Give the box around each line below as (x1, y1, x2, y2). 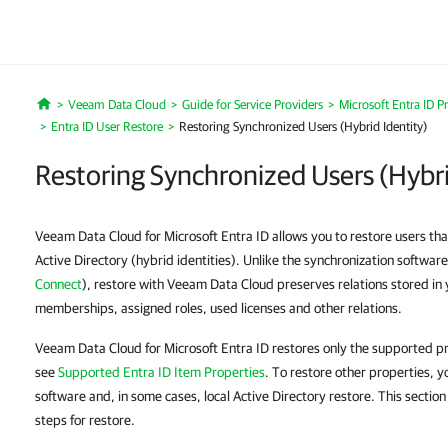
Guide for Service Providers (181, 97, 323, 112)
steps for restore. (35, 412, 135, 428)
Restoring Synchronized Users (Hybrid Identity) (179, 119, 427, 134)
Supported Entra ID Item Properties (58, 364, 265, 380)
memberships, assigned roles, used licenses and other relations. (35, 300, 402, 316)
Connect (35, 276, 82, 292)
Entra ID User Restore (51, 119, 163, 134)
